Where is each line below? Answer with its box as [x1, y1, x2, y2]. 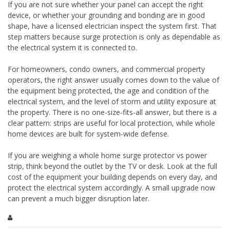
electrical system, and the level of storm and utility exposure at [8, 96, 216, 106]
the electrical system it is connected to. [8, 42, 137, 52]
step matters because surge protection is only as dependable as [8, 31, 220, 42]
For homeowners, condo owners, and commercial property [8, 64, 205, 74]
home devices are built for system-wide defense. [8, 128, 169, 139]
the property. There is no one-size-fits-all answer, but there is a [8, 107, 217, 117]
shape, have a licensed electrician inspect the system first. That [8, 21, 217, 31]
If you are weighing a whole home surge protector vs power [8, 150, 207, 160]
